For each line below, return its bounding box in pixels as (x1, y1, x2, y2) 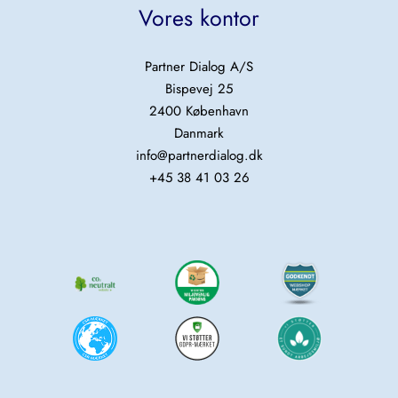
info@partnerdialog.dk (135, 146, 263, 165)
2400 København (149, 101, 249, 121)
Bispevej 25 (165, 79, 233, 99)
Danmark (174, 123, 224, 143)
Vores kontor (139, 2, 259, 34)
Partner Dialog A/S (145, 57, 253, 76)
